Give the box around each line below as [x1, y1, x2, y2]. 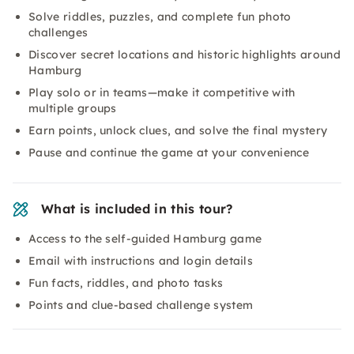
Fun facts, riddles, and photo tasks [28, 276, 224, 290]
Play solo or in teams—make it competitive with [28, 85, 296, 100]
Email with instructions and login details [28, 254, 254, 268]
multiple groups [28, 101, 117, 115]
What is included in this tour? [41, 201, 233, 217]
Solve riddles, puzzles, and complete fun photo [28, 9, 292, 24]
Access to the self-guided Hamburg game [28, 232, 262, 246]
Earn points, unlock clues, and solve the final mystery [28, 123, 328, 137]
